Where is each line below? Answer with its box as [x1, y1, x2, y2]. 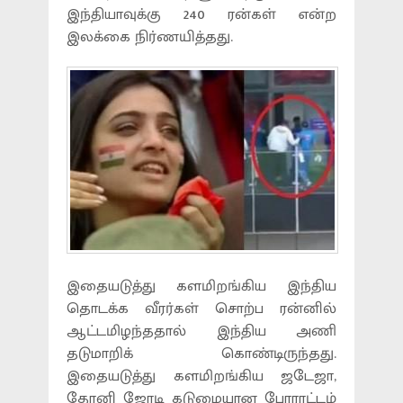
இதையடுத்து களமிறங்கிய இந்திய [67, 273, 336, 299]
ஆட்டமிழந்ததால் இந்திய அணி [67, 318, 336, 344]
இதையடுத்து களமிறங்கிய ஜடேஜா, [67, 363, 336, 389]
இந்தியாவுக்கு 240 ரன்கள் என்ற [67, 2, 336, 27]
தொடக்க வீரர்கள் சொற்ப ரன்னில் [67, 296, 336, 321]
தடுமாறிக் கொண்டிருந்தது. [67, 341, 336, 366]
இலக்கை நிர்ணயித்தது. [67, 24, 233, 49]
